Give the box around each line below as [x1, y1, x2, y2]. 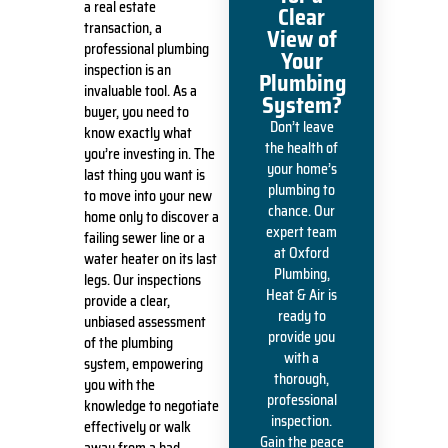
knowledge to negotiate [84, 394, 219, 417]
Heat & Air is [266, 284, 338, 307]
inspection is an [84, 58, 171, 81]
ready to [277, 305, 326, 328]
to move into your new [84, 184, 212, 207]
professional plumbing [84, 37, 209, 60]
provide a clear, [84, 289, 170, 312]
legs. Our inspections [84, 268, 201, 291]
